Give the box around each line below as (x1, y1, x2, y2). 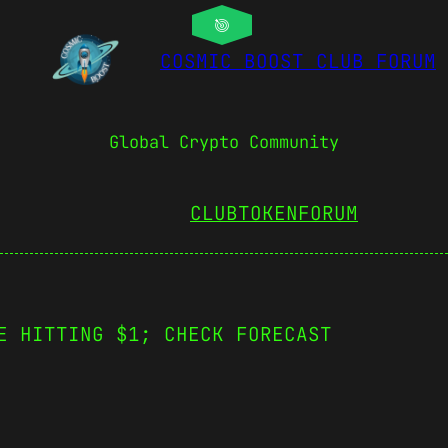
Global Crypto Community (109, 131, 339, 154)
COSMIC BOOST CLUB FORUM (160, 48, 436, 75)
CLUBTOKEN (190, 199, 298, 226)
